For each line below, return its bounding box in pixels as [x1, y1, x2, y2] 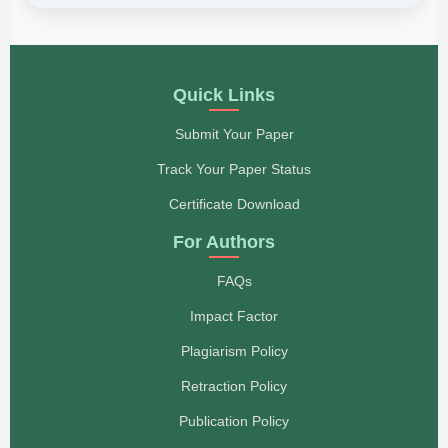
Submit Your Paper [174, 125, 294, 142]
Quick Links [173, 84, 275, 105]
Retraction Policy [181, 377, 287, 394]
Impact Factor [190, 307, 278, 324]
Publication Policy [179, 412, 289, 429]
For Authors [173, 231, 275, 252]
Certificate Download [168, 195, 300, 212]
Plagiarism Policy [180, 342, 288, 359]
